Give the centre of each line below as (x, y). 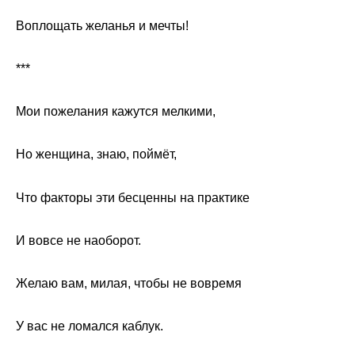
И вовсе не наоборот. (78, 240)
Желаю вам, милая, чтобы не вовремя (129, 283)
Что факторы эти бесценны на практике (133, 197)
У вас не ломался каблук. (90, 326)
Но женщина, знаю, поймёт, (96, 155)
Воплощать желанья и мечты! (102, 25)
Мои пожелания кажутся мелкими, (116, 112)
